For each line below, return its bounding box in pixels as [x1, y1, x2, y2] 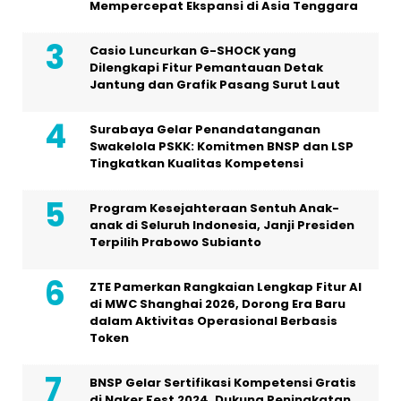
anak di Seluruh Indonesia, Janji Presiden [90, 216, 354, 234]
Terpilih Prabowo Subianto [90, 233, 261, 251]
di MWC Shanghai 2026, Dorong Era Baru [90, 294, 346, 312]
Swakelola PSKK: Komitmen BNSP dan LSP [90, 137, 354, 155]
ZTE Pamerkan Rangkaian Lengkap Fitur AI [90, 277, 362, 295]
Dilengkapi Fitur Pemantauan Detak [90, 58, 323, 76]
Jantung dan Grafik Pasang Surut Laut [90, 75, 340, 93]
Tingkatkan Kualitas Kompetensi [90, 154, 303, 172]
